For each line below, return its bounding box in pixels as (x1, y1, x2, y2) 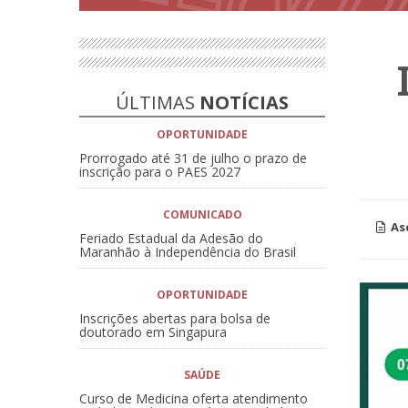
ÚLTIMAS (116, 89, 199, 115)
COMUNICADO (162, 206, 242, 222)
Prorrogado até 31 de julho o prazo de (79, 148, 307, 167)
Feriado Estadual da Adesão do (79, 229, 263, 247)
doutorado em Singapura (79, 322, 227, 341)
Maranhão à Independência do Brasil (79, 242, 296, 260)
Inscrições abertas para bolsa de (79, 309, 270, 327)
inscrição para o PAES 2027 (79, 162, 240, 180)
